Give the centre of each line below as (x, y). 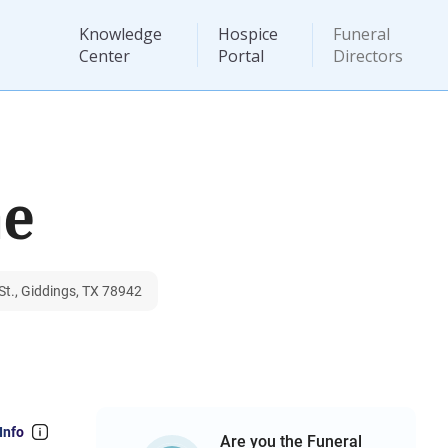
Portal (240, 56)
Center (104, 56)
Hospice (247, 34)
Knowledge (120, 34)
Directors (368, 56)
